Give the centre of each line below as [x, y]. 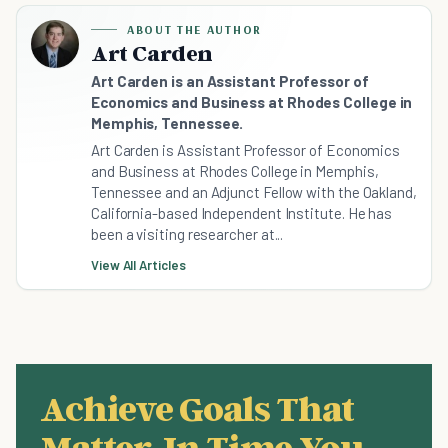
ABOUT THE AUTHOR [194, 30]
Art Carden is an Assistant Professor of [230, 81]
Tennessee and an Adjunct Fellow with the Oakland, [254, 192]
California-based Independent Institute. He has [242, 213]
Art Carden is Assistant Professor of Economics [246, 150]
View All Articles [138, 265]
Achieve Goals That [197, 408]
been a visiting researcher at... [187, 234]
